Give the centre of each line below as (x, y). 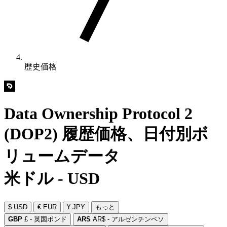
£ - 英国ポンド (45, 219)
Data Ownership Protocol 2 (98, 114)
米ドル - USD (52, 179)
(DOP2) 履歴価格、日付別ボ (106, 134)
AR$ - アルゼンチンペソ (127, 219)
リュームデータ (62, 156)
